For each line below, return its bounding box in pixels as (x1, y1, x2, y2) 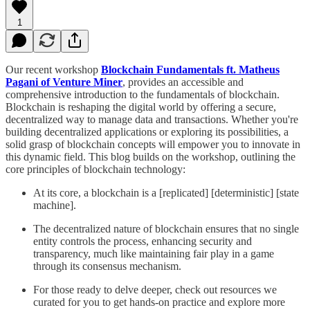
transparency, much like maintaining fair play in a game (33, 247, 274, 259)
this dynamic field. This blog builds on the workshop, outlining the (6, 150, 295, 163)
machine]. (33, 199, 76, 211)
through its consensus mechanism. (33, 259, 181, 272)
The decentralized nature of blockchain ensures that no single (33, 222, 299, 235)
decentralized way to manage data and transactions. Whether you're (6, 113, 298, 125)
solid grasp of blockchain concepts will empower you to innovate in (6, 138, 300, 150)
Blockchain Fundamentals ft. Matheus (101, 63, 280, 75)
